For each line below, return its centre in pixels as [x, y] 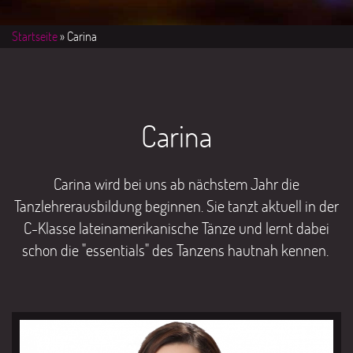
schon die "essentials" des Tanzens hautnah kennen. [176, 250]
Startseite [35, 36]
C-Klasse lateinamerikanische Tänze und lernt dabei [176, 228]
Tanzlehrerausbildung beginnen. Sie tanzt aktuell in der [176, 206]
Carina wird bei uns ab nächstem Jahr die [176, 184]
